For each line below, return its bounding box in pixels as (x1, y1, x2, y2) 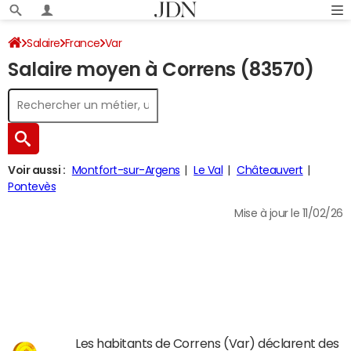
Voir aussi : (8, 165, 66, 175)
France (64, 38, 100, 49)
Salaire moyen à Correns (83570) (8, 60, 314, 79)
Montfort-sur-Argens (71, 165, 180, 175)
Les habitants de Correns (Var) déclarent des (75, 337, 339, 349)
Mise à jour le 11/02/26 (234, 208, 343, 219)
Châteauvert (236, 165, 303, 175)
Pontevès (8, 181, 56, 192)
